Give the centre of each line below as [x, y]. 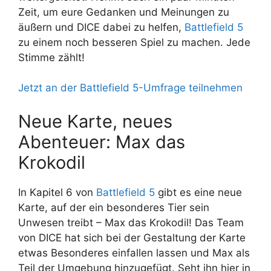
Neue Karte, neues [95, 121]
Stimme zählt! [51, 57]
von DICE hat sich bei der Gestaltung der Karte [132, 237]
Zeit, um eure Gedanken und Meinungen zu [124, 12]
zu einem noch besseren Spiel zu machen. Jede [134, 42]
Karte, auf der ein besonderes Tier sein [114, 207]
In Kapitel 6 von [57, 192]
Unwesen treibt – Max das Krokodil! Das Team [131, 222]
